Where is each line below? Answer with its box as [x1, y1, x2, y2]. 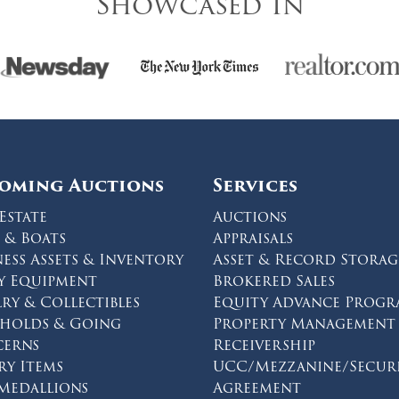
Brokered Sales [213, 270, 335, 293]
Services [213, 172, 297, 199]
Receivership [213, 334, 315, 357]
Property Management [213, 313, 395, 336]
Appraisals [213, 227, 293, 250]
